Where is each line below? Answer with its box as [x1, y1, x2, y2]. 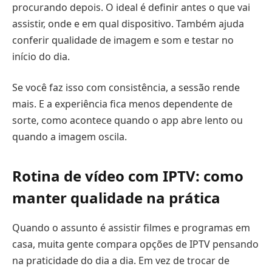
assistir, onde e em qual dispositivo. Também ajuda [12, 16, 244, 30]
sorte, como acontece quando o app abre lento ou [12, 114, 243, 127]
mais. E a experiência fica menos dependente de [12, 97, 233, 111]
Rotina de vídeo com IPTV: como [12, 165, 243, 186]
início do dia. [12, 49, 70, 63]
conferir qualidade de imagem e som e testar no [12, 33, 234, 47]
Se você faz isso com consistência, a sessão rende [12, 81, 240, 95]
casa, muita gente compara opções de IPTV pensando [12, 237, 259, 251]
